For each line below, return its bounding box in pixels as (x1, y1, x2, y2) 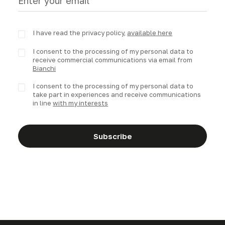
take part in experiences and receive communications (33, 90, 201, 98)
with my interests (53, 99, 108, 107)
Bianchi (33, 64, 56, 72)
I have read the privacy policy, (33, 29, 128, 37)
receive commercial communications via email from (33, 56, 193, 64)
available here (127, 29, 173, 37)
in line (33, 99, 53, 107)
